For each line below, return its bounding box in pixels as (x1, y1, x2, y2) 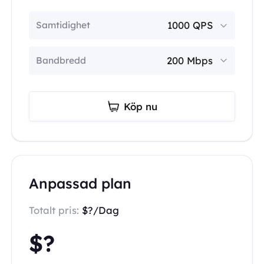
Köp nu (123, 100, 157, 113)
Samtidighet (35, 19, 90, 31)
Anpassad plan (28, 174, 131, 193)
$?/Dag (81, 203, 119, 216)
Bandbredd (35, 54, 86, 66)
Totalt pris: (28, 203, 82, 216)
